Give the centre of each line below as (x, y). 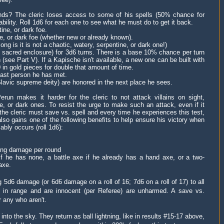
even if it (191, 105)
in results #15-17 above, (170, 216)
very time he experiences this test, (154, 112)
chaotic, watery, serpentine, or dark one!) (108, 45)
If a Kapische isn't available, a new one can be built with (123, 60)
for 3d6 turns (73, 52)
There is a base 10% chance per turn (151, 52)
